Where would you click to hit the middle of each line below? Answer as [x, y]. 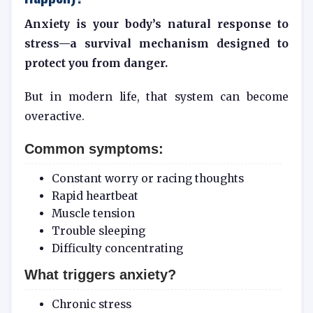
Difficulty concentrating [117, 248]
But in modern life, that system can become [156, 96]
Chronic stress [91, 304]
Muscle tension [93, 213]
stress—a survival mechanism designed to [156, 43]
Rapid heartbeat [95, 196]
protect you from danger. [96, 63]
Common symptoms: [94, 149]
